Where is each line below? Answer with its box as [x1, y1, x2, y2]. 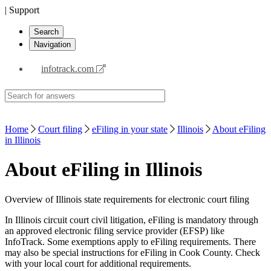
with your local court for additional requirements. [5, 258, 191, 269]
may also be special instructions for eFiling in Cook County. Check [5, 247, 260, 258]
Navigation [34, 40, 71, 49]
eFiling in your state [92, 123, 168, 134]
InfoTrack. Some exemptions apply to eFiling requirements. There [5, 236, 256, 247]
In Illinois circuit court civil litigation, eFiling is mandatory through [5, 214, 258, 225]
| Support [5, 5, 39, 15]
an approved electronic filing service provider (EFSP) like [5, 225, 224, 236]
